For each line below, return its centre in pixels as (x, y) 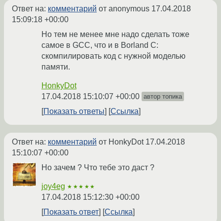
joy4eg (53, 186)
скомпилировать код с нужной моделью (113, 56)
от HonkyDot (121, 142)
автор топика (163, 97)
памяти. (56, 67)
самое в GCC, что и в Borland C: (100, 45)
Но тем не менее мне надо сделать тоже (115, 35)
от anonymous (124, 9)
